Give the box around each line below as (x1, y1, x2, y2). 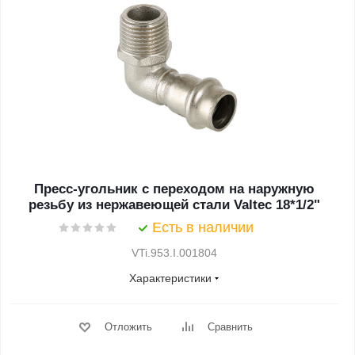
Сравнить (207, 321, 253, 333)
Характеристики (129, 272, 212, 284)
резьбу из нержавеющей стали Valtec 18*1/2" (29, 197, 320, 212)
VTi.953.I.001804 (132, 246, 217, 259)
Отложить (104, 321, 152, 333)
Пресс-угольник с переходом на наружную (34, 181, 142, 197)
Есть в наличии (152, 219, 254, 235)
